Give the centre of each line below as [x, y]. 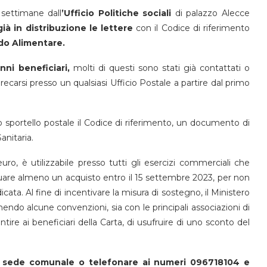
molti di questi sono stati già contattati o [159, 68]
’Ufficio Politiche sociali [117, 13]
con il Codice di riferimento [192, 28]
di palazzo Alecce [211, 13]
